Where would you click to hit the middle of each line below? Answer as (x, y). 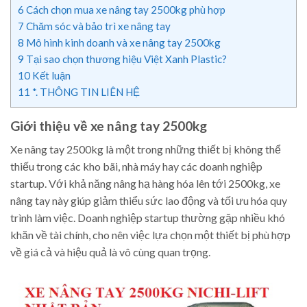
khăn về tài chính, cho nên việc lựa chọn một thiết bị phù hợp (150, 235)
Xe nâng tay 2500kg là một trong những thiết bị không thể (146, 149)
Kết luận (50, 75)
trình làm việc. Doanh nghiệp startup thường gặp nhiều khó (148, 218)
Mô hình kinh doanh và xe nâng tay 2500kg (122, 42)
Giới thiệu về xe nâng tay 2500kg (109, 125)
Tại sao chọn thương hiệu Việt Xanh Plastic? (125, 59)
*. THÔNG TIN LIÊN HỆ (85, 91)
